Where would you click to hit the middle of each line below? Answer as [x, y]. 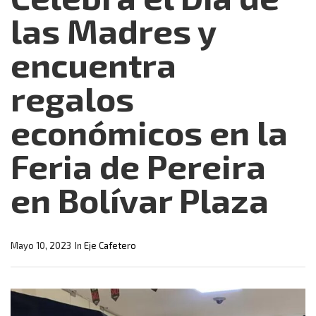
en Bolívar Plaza [140, 200]
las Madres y [113, 31]
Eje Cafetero [110, 246]
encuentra [93, 65]
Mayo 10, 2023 [41, 246]
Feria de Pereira [138, 166]
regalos [72, 98]
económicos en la [149, 132]
